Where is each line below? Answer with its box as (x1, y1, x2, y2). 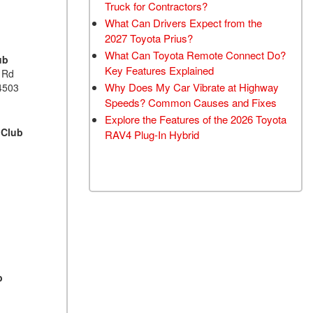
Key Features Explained (105, 63, 214, 78)
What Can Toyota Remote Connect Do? (105, 48, 286, 62)
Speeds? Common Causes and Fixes (105, 95, 277, 110)
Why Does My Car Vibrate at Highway (105, 80, 279, 94)
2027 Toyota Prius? (105, 31, 193, 45)
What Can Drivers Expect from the (105, 15, 262, 30)
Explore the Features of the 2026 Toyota (105, 112, 286, 126)
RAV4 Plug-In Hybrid (105, 127, 199, 142)
